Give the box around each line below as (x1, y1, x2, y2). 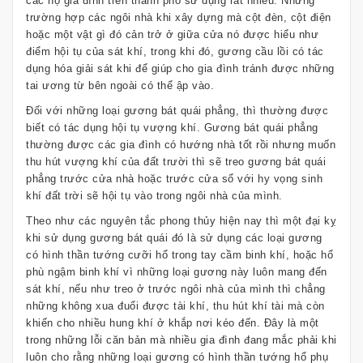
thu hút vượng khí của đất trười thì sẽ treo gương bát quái (26, 156, 326, 169)
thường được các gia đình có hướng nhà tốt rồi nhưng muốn (26, 139, 335, 152)
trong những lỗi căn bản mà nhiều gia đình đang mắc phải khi (26, 334, 337, 347)
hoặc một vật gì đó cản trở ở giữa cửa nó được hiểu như (26, 28, 318, 41)
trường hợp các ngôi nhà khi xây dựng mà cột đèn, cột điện (26, 11, 331, 24)
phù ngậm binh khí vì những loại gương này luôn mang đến (26, 266, 327, 279)
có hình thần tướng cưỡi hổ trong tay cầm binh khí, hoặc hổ (26, 249, 333, 262)
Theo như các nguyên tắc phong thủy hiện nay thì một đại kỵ (26, 215, 336, 228)
